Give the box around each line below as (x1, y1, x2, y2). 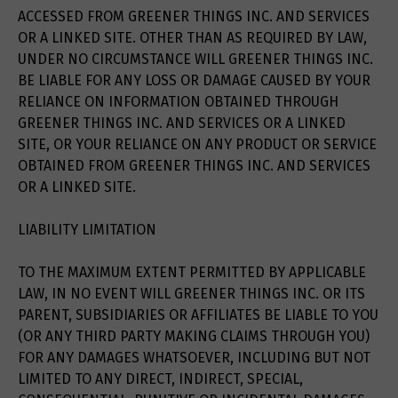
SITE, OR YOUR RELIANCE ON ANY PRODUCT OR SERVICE (18, 136, 377, 154)
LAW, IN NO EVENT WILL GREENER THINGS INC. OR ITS (18, 285, 365, 303)
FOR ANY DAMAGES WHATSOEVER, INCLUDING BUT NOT (18, 349, 370, 367)
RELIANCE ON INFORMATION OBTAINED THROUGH (18, 93, 338, 111)
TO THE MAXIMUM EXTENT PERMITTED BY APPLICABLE (18, 264, 366, 282)
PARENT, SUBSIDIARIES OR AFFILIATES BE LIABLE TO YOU (18, 306, 378, 324)
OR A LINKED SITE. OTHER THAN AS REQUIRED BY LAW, (18, 29, 367, 47)
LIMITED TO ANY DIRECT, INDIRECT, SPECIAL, (18, 370, 303, 388)
